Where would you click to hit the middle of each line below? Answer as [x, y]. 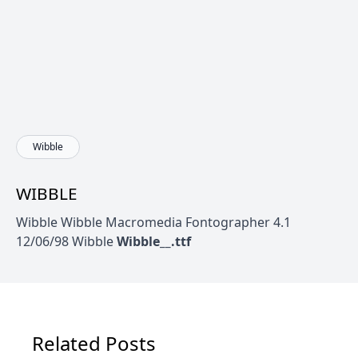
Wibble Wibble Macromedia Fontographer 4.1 [153, 222]
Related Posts [94, 343]
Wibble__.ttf [154, 241]
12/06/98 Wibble [66, 241]
